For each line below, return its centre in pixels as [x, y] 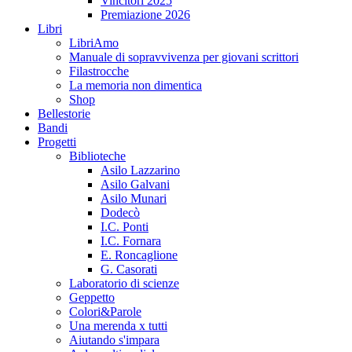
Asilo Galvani [135, 185]
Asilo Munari [134, 199]
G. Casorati [129, 269]
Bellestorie [64, 114]
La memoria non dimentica [136, 86]
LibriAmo [94, 43]
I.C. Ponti [125, 227]
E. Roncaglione [139, 255]
